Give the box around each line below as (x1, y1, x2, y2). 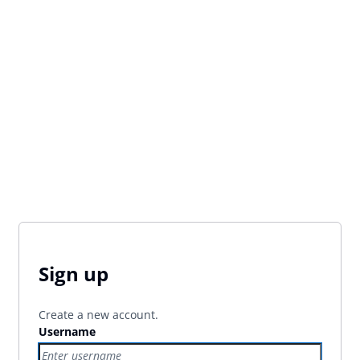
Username (39, 323, 96, 339)
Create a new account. (39, 306, 158, 322)
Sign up (39, 260, 108, 287)
